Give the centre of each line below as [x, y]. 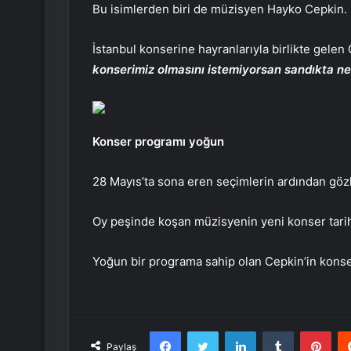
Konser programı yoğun [158, 142]
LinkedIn [276, 331]
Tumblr [309, 331]
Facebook [204, 331]
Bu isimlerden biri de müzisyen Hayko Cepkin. [220, 9]
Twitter [235, 331]
